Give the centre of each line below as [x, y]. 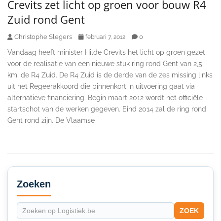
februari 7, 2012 [105, 37]
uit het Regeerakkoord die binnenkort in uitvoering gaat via [101, 86]
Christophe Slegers [43, 37]
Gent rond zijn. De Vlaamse [51, 120]
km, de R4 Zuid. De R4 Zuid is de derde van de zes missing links [110, 75]
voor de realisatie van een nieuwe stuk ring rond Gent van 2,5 [105, 63]
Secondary [36, 169]
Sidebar [28, 182]
